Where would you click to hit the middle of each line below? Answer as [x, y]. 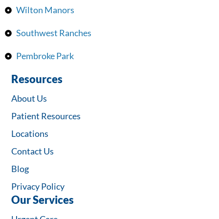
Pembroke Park [45, 56]
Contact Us [33, 151]
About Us [29, 98]
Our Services [43, 200]
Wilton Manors [45, 10]
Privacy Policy [38, 186]
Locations [30, 133]
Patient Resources [46, 116]
